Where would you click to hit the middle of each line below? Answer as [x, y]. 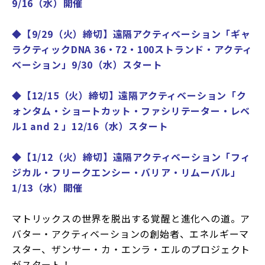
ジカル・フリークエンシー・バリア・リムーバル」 [126, 172]
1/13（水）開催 [48, 188]
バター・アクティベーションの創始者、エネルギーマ [131, 234]
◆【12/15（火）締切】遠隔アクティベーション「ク [129, 96]
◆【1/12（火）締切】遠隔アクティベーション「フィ [131, 157]
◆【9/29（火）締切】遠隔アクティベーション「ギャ [131, 34]
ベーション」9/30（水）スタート [87, 65]
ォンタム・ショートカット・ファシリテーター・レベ [131, 111]
